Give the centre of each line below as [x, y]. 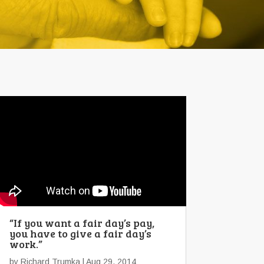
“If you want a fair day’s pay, [82, 222]
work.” [26, 244]
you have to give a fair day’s [80, 233]
